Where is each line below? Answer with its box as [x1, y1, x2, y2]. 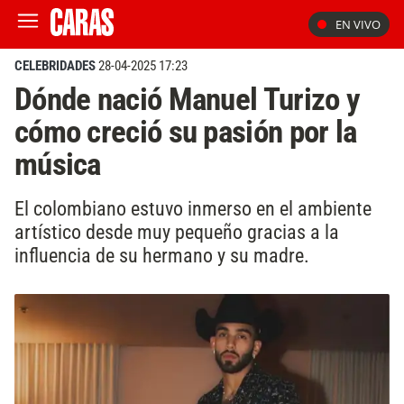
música [14, 145, 101, 183]
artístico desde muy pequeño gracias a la [14, 219, 339, 243]
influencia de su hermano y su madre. [14, 243, 309, 267]
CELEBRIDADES [14, 58, 96, 74]
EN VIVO [335, 16, 381, 32]
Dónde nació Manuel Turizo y [14, 80, 360, 118]
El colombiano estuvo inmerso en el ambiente [14, 196, 372, 220]
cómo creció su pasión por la [14, 113, 357, 151]
